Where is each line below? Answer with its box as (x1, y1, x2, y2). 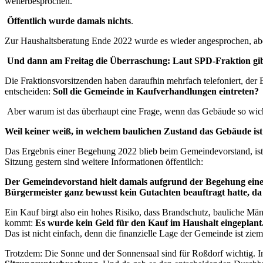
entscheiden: (5, 86, 53, 96)
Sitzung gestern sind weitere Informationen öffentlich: (5, 157, 203, 167)
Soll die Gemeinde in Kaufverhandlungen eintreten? (53, 86, 259, 96)
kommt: (5, 218, 35, 228)
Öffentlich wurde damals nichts (7, 16, 131, 26)
